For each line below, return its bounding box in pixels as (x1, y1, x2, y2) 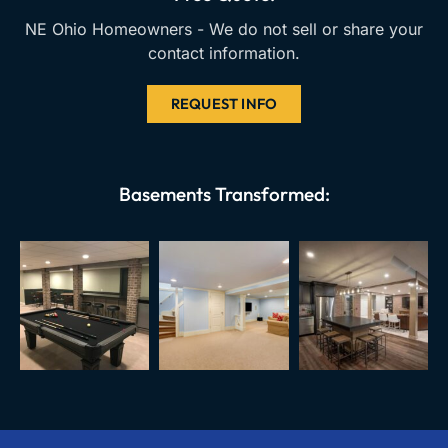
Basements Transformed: (118, 181, 330, 206)
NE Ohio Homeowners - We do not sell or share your (25, 18, 423, 39)
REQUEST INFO (170, 93, 278, 113)
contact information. (148, 42, 300, 63)
